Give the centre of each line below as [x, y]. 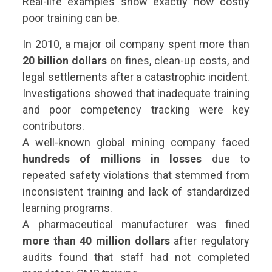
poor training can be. [71, 18]
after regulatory [210, 241]
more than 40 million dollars [96, 241]
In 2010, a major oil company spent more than [136, 44]
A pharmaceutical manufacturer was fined [136, 225]
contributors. [53, 126]
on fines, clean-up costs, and [178, 61]
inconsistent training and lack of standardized [136, 192]
